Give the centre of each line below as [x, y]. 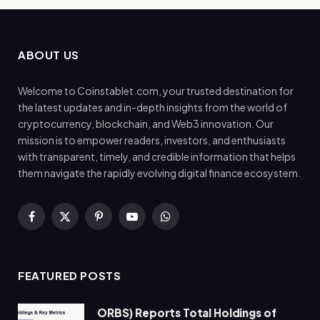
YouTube [152, 222]
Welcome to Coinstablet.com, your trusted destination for [156, 91]
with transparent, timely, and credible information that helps [157, 157]
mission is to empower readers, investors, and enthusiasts [152, 140]
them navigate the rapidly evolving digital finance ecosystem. [159, 173]
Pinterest [119, 222]
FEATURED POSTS [70, 276]
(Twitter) [84, 237]
